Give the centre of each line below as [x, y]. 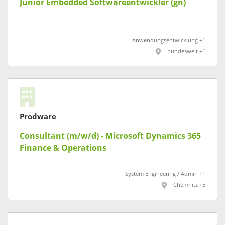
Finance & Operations [63, 148]
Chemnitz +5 [189, 185]
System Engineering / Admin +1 [165, 174]
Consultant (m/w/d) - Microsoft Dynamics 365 [110, 136]
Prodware [38, 117]
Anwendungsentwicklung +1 [169, 40]
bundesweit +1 [186, 51]
